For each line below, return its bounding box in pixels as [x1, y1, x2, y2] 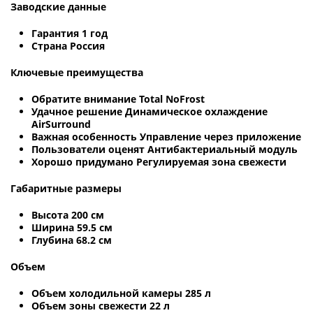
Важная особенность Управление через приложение [31, 129, 301, 143]
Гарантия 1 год [31, 26, 108, 40]
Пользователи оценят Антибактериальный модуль [31, 142, 298, 156]
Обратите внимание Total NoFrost [31, 92, 205, 105]
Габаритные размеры [10, 181, 122, 195]
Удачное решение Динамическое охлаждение [31, 104, 268, 118]
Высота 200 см [31, 208, 104, 221]
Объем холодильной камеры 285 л [31, 286, 211, 300]
